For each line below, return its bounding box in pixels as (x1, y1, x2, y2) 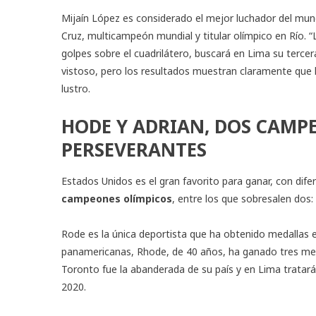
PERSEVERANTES (61, 136, 207, 162)
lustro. (61, 81, 90, 95)
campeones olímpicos (61, 191, 172, 205)
